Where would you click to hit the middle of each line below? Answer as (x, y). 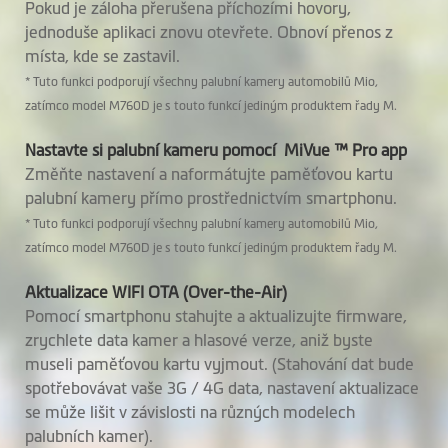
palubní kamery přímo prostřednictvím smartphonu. (213, 197)
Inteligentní (63, 277)
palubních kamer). (91, 435)
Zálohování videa (85, 111)
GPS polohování (81, 158)
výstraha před (74, 302)
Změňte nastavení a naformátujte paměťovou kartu (209, 173)
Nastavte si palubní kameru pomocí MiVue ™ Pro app (218, 149)
